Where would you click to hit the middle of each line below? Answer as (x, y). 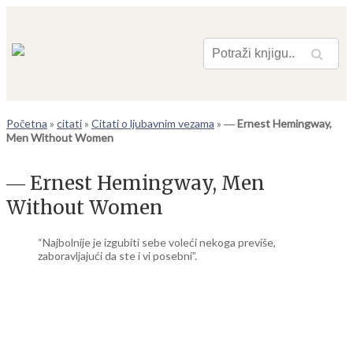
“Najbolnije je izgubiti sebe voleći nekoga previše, (157, 242)
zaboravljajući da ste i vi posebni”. (117, 255)
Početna (27, 123)
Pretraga (287, 58)
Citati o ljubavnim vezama (153, 123)
